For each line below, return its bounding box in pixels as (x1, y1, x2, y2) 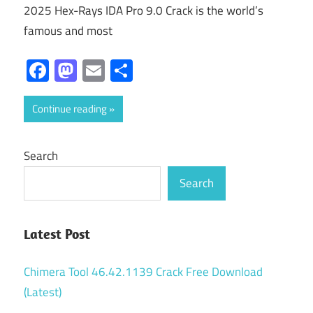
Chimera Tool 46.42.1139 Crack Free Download (24, 262, 263, 281)
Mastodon (77, 53, 173, 87)
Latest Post (24, 225, 90, 242)
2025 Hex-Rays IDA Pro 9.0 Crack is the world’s (24, 1, 263, 20)
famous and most (24, 22, 112, 41)
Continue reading (32, 100, 107, 117)
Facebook (49, 53, 138, 87)
